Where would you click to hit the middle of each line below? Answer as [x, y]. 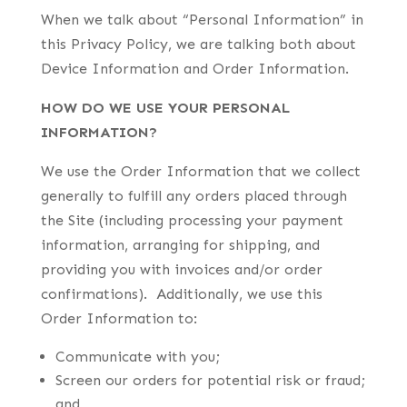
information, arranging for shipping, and [180, 245]
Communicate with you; [138, 357]
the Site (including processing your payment [192, 220]
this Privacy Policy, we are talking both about [198, 44]
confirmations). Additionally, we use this [181, 294]
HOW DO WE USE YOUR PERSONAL [165, 108]
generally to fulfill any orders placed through [194, 196]
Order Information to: [119, 318]
